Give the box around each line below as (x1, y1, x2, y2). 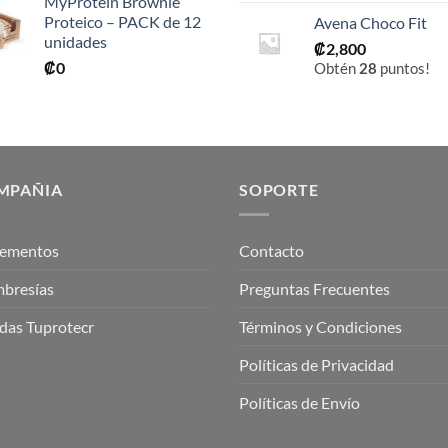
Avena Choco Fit (314, 13, 427, 33)
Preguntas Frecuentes (239, 279, 390, 299)
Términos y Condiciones (239, 317, 402, 337)
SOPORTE (239, 180, 319, 200)
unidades (44, 32, 107, 52)
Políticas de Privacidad (239, 355, 394, 375)
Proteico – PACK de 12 (44, 12, 201, 32)
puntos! (377, 59, 430, 78)
